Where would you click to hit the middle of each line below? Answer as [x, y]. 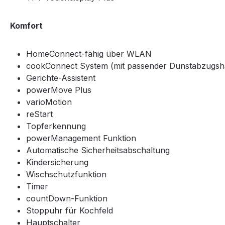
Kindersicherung [57, 162]
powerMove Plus [59, 90]
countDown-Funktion [67, 199]
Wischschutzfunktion [66, 175]
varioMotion [49, 102]
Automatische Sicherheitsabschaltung [98, 150]
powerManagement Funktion [81, 138]
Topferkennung [56, 126]
